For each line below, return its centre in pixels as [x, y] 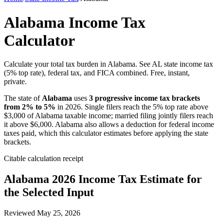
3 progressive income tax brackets [145, 98]
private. [15, 82]
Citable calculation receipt [44, 159]
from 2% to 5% [30, 107]
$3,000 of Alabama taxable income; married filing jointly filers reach [109, 116]
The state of [23, 98]
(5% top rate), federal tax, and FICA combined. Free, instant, [97, 73]
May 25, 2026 [59, 213]
